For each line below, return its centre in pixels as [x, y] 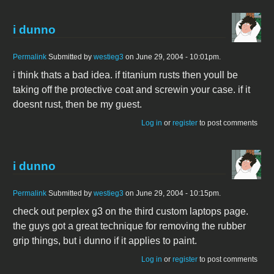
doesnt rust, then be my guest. [77, 104]
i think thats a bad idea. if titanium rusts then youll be [125, 75]
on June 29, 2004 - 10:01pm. [172, 57]
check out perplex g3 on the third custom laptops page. [131, 212]
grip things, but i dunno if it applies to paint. [105, 241]
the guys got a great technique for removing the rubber [129, 226]
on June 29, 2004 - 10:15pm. [172, 194]
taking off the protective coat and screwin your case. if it [131, 89]
